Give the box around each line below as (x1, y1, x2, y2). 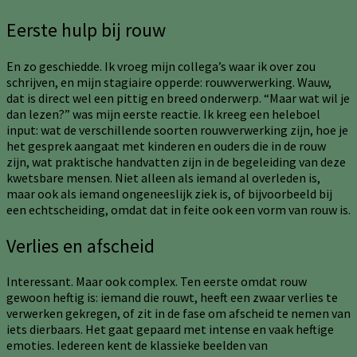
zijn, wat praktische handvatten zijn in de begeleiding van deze (6, 153, 346, 170)
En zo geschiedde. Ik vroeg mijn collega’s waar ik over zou (6, 57, 316, 74)
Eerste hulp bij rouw (6, 17, 166, 42)
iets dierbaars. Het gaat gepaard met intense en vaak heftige (6, 321, 334, 338)
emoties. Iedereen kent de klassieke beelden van (6, 337, 268, 354)
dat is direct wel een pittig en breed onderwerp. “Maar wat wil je (6, 89, 350, 106)
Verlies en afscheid (6, 233, 155, 258)
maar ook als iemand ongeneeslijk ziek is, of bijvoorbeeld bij (6, 185, 332, 202)
